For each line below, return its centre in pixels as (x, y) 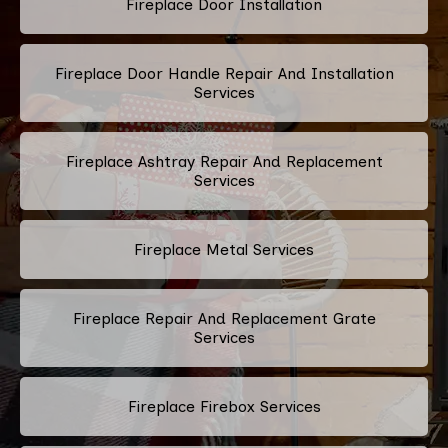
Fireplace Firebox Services (224, 406)
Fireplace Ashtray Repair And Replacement (224, 161)
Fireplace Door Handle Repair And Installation (224, 73)
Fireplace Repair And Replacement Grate (224, 318)
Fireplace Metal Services (224, 249)
